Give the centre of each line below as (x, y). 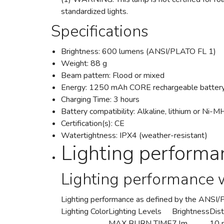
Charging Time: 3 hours (101, 99)
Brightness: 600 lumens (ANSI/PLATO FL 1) (139, 51)
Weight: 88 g (84, 63)
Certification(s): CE (94, 123)
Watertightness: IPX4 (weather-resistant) (134, 135)
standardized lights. (94, 11)
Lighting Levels (135, 211)
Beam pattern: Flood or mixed (114, 75)
